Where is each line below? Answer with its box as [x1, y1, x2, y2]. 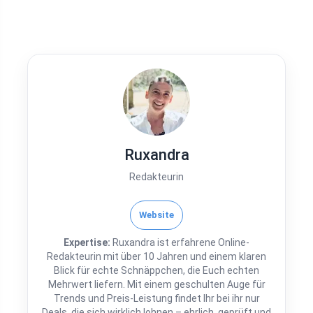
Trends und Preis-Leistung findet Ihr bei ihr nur [53, 293, 260, 304]
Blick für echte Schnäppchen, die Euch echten [54, 265, 259, 276]
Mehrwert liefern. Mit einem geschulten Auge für [48, 279, 265, 290]
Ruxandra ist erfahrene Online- [110, 237, 249, 248]
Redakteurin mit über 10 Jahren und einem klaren [47, 251, 266, 262]
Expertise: [64, 237, 110, 248]
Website [139, 210, 174, 220]
